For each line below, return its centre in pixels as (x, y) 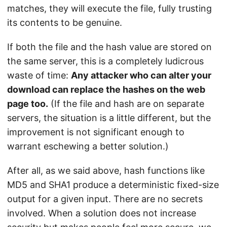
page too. (28, 104)
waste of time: (39, 75)
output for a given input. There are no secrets (105, 199)
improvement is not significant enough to (96, 132)
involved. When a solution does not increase (102, 213)
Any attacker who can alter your (141, 75)
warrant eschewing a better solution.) (88, 146)
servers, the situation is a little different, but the (109, 118)
